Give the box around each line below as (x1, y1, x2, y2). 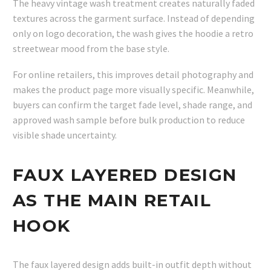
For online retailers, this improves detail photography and (13, 68, 253, 80)
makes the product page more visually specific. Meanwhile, (13, 83, 254, 96)
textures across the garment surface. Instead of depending (13, 12, 255, 25)
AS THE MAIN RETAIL (13, 189, 212, 211)
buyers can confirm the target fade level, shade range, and (13, 98, 252, 111)
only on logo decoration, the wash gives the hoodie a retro (13, 27, 253, 40)
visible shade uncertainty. (13, 128, 117, 141)
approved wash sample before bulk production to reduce (13, 113, 245, 126)
